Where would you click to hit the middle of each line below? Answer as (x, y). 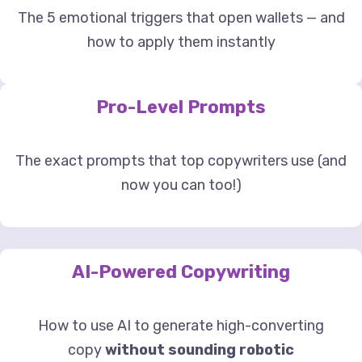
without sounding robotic (200, 350)
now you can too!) (181, 185)
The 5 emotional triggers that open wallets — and (181, 18)
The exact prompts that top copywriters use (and (181, 161)
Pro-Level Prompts (181, 107)
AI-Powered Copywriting (181, 272)
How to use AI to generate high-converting (181, 326)
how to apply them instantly (181, 42)
